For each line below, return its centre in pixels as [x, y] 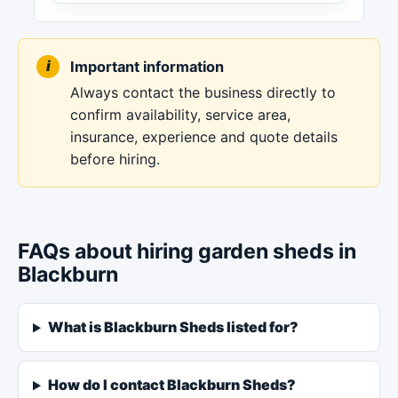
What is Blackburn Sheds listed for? [173, 327]
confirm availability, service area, [180, 114]
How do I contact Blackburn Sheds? [171, 385]
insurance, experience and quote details [204, 136]
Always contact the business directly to [203, 92]
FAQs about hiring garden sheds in [187, 252]
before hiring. [115, 159]
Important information [147, 66]
